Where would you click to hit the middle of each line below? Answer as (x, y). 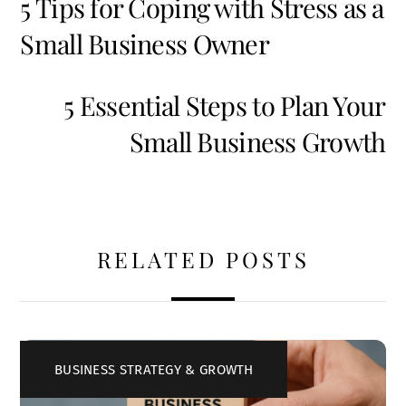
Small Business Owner (145, 44)
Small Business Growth (257, 142)
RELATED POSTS (203, 260)
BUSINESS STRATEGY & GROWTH (154, 369)
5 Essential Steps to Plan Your (225, 106)
